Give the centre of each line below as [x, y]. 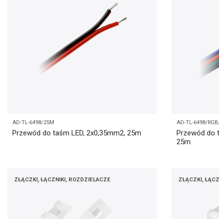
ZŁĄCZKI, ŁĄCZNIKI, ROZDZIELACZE [62, 180]
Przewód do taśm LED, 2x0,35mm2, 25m [77, 133]
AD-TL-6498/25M [33, 123]
